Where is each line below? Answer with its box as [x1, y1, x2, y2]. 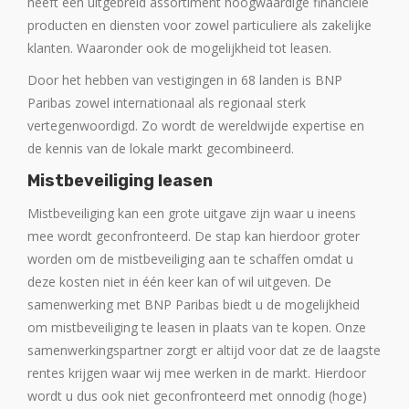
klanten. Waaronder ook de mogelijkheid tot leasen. [27, 39, 335, 57]
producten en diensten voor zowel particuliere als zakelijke [27, 16, 372, 34]
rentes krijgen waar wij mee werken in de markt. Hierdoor [27, 364, 366, 382]
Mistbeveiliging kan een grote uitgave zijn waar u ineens [27, 204, 356, 222]
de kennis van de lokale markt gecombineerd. [27, 140, 298, 157]
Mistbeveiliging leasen [27, 171, 213, 191]
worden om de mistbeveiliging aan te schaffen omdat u [27, 250, 353, 267]
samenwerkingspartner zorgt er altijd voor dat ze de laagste [27, 341, 381, 359]
